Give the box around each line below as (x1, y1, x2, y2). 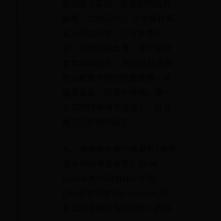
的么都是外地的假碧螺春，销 (62, 71, 171, 84)
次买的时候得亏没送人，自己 (62, 101, 172, 113)
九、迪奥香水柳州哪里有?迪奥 (62, 142, 176, 155)
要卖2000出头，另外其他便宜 (62, 56, 172, 69)
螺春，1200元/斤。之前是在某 (62, 12, 175, 25)
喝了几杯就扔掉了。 (62, 115, 138, 128)
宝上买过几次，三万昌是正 (62, 27, 163, 39)
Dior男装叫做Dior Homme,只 (62, 186, 169, 199)
